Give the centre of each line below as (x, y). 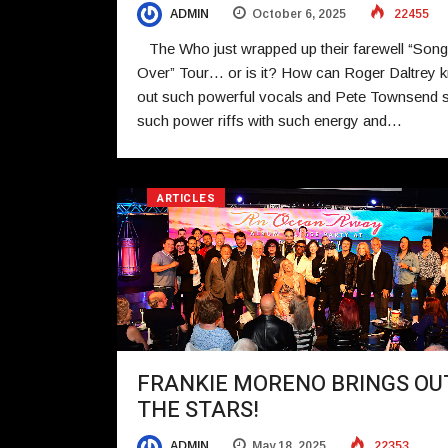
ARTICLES (186, 199)
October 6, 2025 (299, 13)
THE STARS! (198, 410)
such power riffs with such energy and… (269, 121)
